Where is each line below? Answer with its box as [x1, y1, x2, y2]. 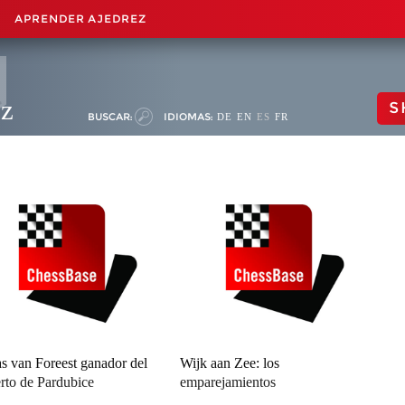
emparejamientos [180, 374, 277, 390]
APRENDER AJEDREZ [14, 12, 146, 25]
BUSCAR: [88, 110, 132, 123]
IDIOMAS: [164, 110, 212, 123]
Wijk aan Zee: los [180, 355, 280, 371]
